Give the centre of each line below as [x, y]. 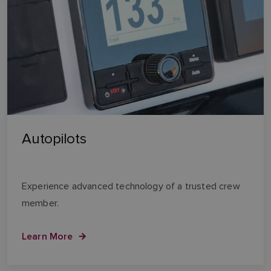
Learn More [47, 236]
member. [41, 203]
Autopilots [54, 139]
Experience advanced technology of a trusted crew [131, 186]
